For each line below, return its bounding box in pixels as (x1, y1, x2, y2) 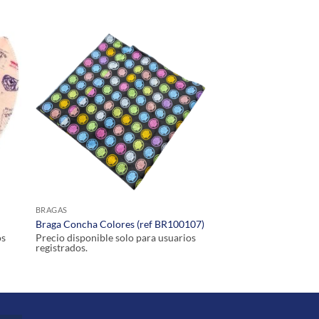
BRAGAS (35, 205, 68, 215)
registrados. (35, 241, 88, 254)
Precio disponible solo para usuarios (35, 231, 196, 244)
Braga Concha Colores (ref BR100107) (35, 217, 204, 230)
